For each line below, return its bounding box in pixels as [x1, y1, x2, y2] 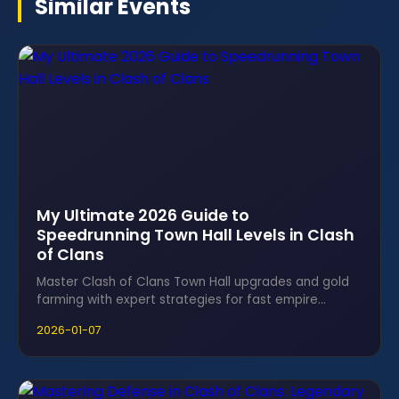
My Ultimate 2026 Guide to [37, 205, 249, 226]
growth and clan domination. [37, 309, 209, 326]
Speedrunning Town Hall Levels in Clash [37, 224, 354, 246]
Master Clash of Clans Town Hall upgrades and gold [37, 273, 349, 290]
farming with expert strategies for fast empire [37, 291, 318, 308]
